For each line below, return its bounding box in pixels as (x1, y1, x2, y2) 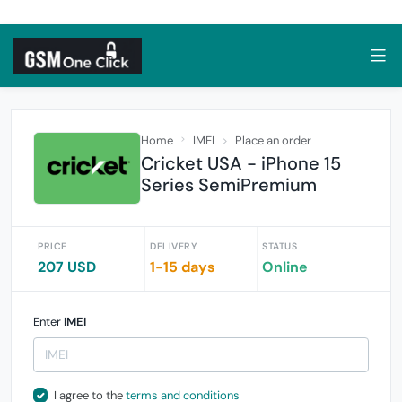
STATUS (262, 240, 297, 252)
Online (262, 257, 308, 276)
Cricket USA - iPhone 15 (141, 152, 341, 175)
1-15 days (150, 257, 215, 276)
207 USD (38, 257, 96, 276)
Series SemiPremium (141, 173, 317, 197)
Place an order (235, 133, 311, 148)
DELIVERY (150, 240, 197, 252)
